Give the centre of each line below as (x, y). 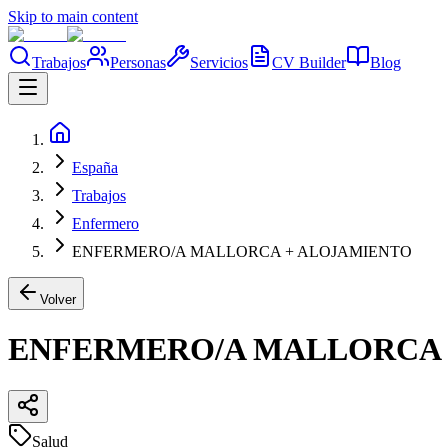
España (95, 167)
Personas (138, 62)
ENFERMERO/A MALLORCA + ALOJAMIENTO (242, 251)
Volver (58, 299)
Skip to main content (73, 16)
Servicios (219, 62)
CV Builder (309, 62)
